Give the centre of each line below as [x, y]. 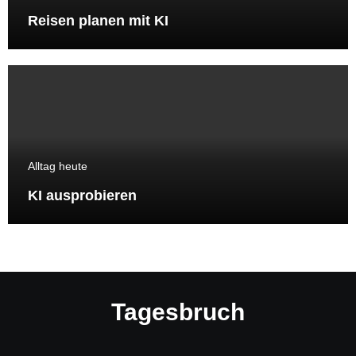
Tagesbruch [178, 311]
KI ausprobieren [82, 195]
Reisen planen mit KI [98, 21]
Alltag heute [57, 166]
